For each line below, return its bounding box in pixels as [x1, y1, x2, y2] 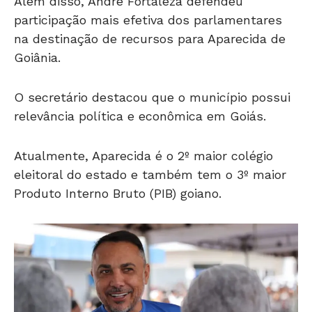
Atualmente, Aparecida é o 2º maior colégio [14, 148, 273, 163]
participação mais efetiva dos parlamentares [14, 12, 282, 27]
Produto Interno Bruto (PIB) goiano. [14, 185, 221, 201]
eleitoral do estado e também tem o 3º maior [14, 166, 286, 182]
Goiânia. [14, 49, 61, 65]
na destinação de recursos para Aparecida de [14, 31, 286, 46]
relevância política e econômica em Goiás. [14, 108, 266, 123]
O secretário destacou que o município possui [14, 89, 290, 104]
